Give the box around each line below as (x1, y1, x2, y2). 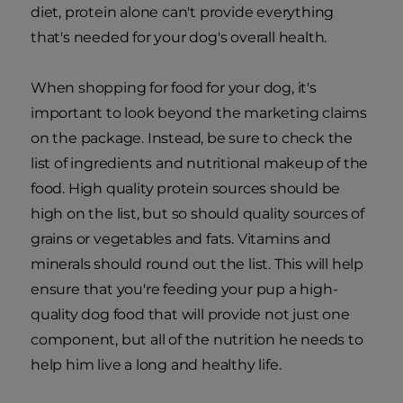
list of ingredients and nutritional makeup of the (31, 155, 369, 173)
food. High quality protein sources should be (31, 180, 341, 198)
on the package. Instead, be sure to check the (31, 130, 353, 148)
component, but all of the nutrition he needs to (31, 331, 363, 349)
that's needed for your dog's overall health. (31, 29, 327, 47)
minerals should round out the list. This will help (31, 255, 363, 273)
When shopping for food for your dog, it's (31, 79, 317, 97)
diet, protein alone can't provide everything (31, 4, 335, 22)
